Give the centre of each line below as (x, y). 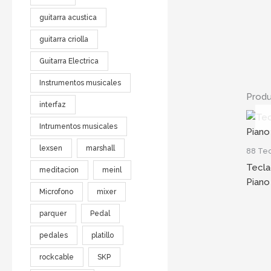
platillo (103, 235)
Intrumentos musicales (79, 126)
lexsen (51, 148)
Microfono (57, 191)
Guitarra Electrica (69, 61)
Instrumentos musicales (80, 83)
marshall (101, 148)
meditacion (59, 170)
